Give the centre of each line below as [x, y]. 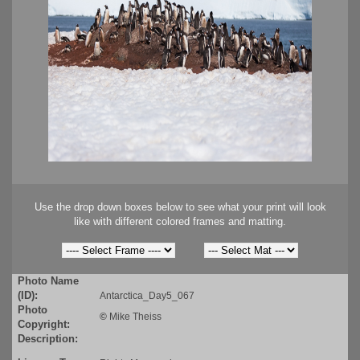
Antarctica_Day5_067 [147, 296]
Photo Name [48, 281]
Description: [48, 339]
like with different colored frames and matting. [180, 222]
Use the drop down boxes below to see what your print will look [180, 207]
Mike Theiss [135, 317]
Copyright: [44, 325]
